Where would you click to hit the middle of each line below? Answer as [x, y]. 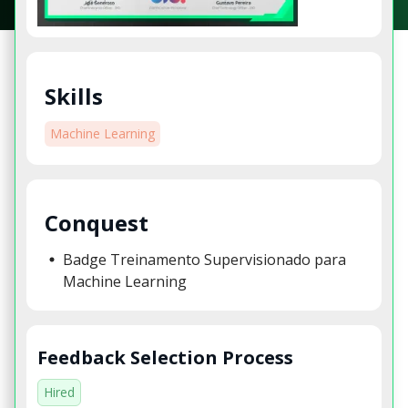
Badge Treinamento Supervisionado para [204, 259]
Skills [74, 96]
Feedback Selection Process [165, 357]
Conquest [97, 223]
